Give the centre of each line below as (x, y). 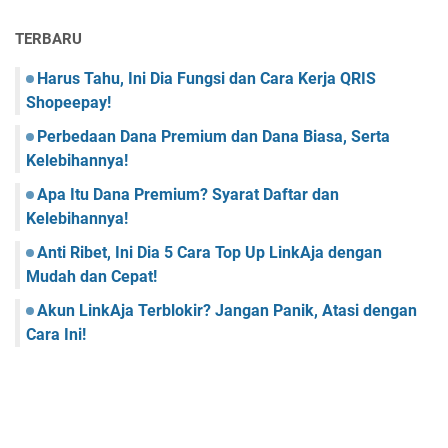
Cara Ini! (56, 334)
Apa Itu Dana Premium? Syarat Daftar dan (188, 194)
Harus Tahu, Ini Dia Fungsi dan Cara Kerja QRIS (206, 78)
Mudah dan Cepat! (91, 276)
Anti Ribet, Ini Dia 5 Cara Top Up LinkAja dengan (209, 252)
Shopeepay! (68, 102)
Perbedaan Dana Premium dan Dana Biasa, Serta (213, 136)
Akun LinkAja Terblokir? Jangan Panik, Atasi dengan (227, 310)
